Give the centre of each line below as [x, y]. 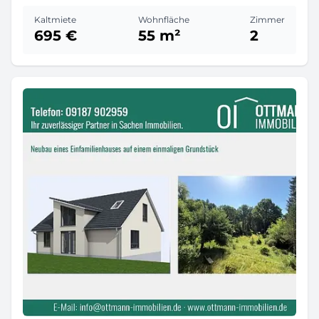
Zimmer [267, 20]
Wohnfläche [163, 20]
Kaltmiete [55, 20]
